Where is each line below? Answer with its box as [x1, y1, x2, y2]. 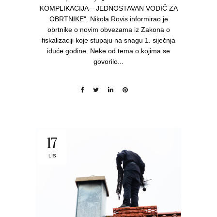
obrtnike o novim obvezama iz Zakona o [47, 25, 170, 33]
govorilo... [93, 57, 124, 65]
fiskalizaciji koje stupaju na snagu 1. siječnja [42, 36, 175, 44]
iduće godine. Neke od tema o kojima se [47, 46, 170, 55]
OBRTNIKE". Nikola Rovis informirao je [49, 15, 168, 23]
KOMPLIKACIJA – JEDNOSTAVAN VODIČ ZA [39, 4, 178, 12]
